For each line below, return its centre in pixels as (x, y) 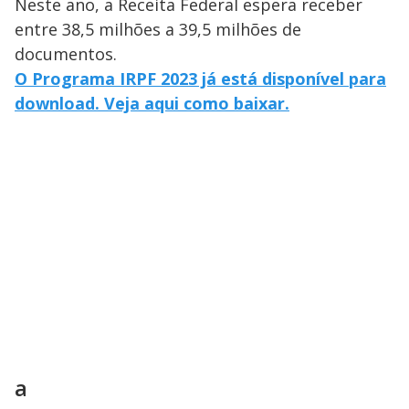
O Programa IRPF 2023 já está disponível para (200, 79)
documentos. (66, 54)
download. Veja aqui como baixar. (152, 104)
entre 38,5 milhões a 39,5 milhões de (158, 30)
